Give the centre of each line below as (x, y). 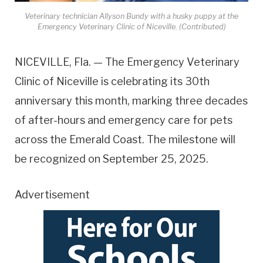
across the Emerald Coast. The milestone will (125, 140)
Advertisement (52, 194)
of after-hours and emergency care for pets (124, 120)
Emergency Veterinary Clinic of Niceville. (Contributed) (131, 27)
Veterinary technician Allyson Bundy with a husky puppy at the (131, 16)
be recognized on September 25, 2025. (112, 159)
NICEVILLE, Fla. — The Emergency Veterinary (127, 62)
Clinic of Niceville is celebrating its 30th (112, 82)
